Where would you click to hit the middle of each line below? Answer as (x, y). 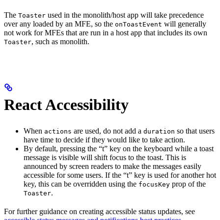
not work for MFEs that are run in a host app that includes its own (106, 33)
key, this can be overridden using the (81, 184)
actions (58, 132)
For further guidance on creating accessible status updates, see (99, 212)
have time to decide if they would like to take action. (104, 140)
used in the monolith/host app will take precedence (125, 15)
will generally (184, 24)
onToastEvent (138, 25)
